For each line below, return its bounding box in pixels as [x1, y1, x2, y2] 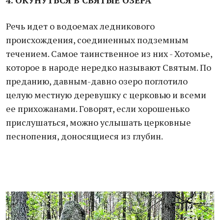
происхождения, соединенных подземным [6, 34, 189, 46]
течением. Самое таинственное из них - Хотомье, [6, 48, 212, 59]
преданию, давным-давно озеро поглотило [6, 75, 188, 87]
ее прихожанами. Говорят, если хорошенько [6, 103, 190, 114]
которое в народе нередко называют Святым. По [6, 61, 211, 73]
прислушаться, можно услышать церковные [6, 116, 191, 128]
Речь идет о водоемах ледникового [6, 20, 155, 32]
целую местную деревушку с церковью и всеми [6, 89, 206, 101]
